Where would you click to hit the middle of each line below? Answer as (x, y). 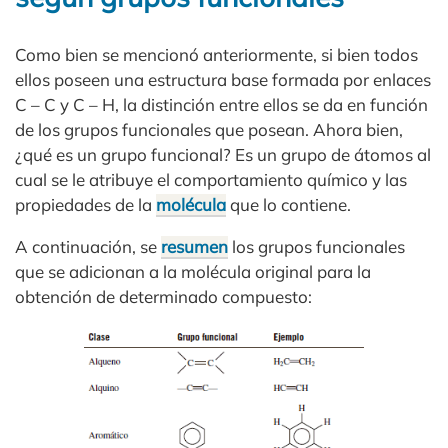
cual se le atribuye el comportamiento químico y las (211, 179)
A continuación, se (88, 246)
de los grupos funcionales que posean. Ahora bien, (209, 129)
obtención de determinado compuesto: (163, 296)
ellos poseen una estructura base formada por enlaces (223, 79)
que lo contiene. (288, 204)
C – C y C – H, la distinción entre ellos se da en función (221, 104)
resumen (194, 246)
